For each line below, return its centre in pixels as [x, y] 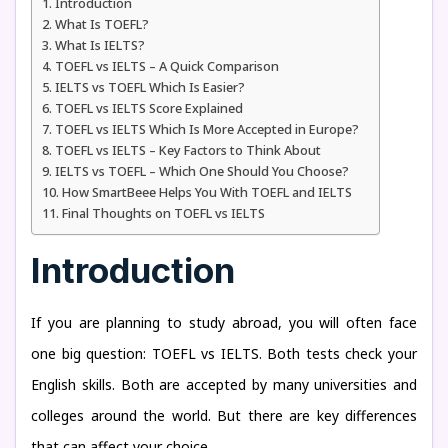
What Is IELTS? [99, 45]
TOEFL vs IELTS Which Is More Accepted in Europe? [206, 129]
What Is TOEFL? [101, 24]
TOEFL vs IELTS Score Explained [148, 108]
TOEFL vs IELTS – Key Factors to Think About [187, 150]
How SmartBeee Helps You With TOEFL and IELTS [206, 192]
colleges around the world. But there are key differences [224, 415]
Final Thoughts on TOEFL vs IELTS [163, 213]
